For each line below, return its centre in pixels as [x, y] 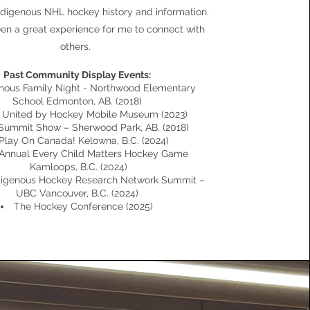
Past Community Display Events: [77, 75]
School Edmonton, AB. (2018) [77, 101]
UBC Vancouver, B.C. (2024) [77, 193]
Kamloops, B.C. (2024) [77, 167]
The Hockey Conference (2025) [84, 206]
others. [77, 46]
